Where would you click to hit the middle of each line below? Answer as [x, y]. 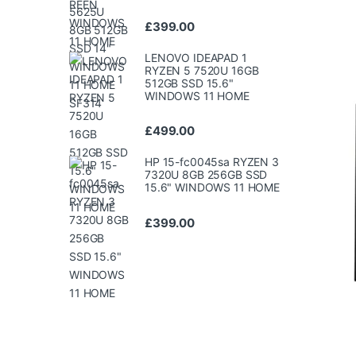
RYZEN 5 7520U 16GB [202, 71]
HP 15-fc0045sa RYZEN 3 [212, 162]
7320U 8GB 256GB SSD [206, 175]
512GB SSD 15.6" [189, 83]
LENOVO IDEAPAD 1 [196, 58]
